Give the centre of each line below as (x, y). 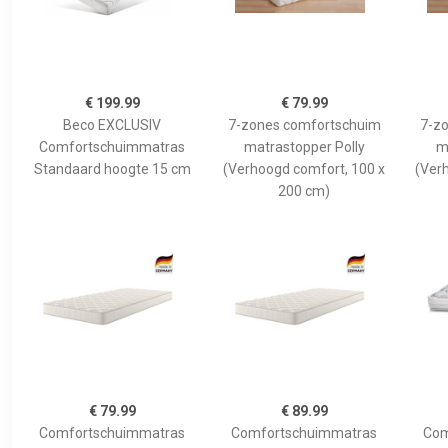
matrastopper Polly (304, 146)
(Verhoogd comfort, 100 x (304, 168)
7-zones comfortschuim (304, 124)
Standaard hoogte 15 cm (112, 168)
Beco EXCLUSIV (112, 124)
